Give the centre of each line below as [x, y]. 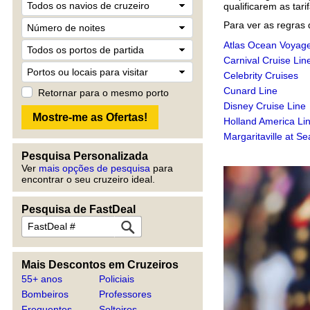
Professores [126, 294]
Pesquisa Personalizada [85, 156]
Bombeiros [45, 294]
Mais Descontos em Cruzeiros [100, 264]
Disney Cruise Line [265, 106]
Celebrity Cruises [261, 75]
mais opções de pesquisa [94, 168]
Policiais [117, 279]
